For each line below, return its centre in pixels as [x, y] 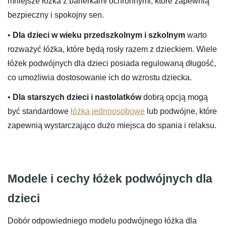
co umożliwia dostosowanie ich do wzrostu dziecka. [100, 77]
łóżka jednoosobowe [108, 111]
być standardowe [39, 111]
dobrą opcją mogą [175, 97]
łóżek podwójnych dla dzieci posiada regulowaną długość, [112, 63]
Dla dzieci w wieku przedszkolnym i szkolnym [99, 35]
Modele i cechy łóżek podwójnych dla [110, 179]
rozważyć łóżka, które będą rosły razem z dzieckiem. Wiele [112, 49]
